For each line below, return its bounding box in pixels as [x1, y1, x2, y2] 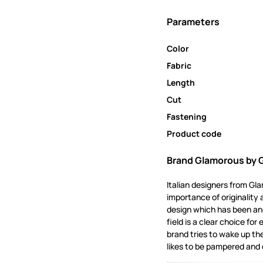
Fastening [167, 111, 207, 123]
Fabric [167, 60, 191, 72]
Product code [167, 128, 221, 140]
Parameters [167, 15, 220, 29]
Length [167, 77, 195, 89]
